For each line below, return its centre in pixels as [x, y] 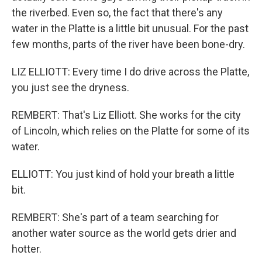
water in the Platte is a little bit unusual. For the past [130, 28]
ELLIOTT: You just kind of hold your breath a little [123, 174]
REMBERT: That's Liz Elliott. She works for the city [126, 115]
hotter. [27, 249]
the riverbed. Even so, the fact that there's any [117, 13]
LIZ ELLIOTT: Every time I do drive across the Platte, [130, 72]
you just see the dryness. [70, 87]
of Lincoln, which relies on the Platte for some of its [131, 131]
